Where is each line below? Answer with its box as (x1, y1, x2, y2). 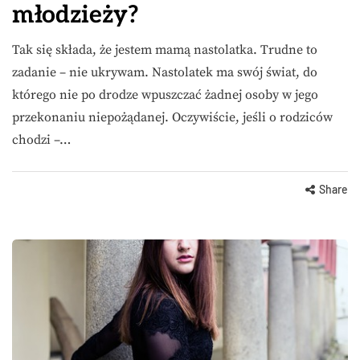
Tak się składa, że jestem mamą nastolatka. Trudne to (12, 42, 317, 59)
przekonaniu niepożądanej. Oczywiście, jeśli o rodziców (12, 109, 333, 126)
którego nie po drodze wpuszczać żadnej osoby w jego (12, 87, 318, 104)
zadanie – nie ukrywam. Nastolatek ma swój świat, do (12, 64, 317, 81)
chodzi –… (12, 132, 71, 149)
